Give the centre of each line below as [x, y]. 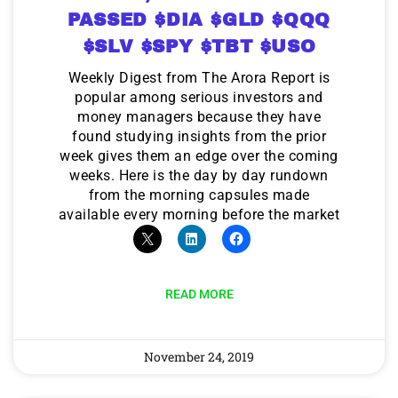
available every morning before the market [199, 214]
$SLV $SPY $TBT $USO [199, 46]
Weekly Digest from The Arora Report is [199, 77]
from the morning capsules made [199, 195]
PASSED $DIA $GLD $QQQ [199, 19]
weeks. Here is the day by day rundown [199, 175]
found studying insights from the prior [199, 136]
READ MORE [199, 294]
